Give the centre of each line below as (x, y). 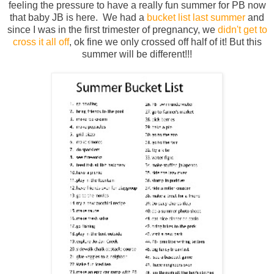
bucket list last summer (196, 18)
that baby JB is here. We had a (78, 18)
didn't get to (242, 30)
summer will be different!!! (137, 54)
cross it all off (41, 42)
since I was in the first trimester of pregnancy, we (112, 30)
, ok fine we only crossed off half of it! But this (165, 42)
